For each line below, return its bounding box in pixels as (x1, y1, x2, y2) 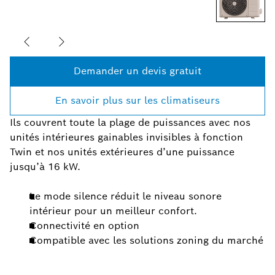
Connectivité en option (29, 219, 139, 233)
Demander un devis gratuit (74, 64, 201, 78)
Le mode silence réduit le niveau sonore (29, 190, 222, 203)
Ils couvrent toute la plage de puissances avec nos (10, 116, 250, 130)
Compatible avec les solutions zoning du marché (29, 234, 263, 247)
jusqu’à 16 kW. (10, 160, 80, 174)
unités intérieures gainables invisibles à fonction (10, 131, 243, 144)
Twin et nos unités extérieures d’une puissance (10, 145, 234, 159)
